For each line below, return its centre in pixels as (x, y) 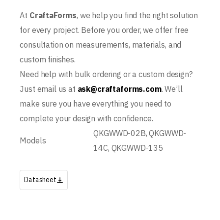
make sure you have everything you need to (96, 104)
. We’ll (172, 89)
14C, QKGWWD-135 (128, 148)
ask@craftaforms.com (119, 89)
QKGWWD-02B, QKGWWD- (140, 133)
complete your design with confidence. (86, 118)
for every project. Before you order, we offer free (104, 30)
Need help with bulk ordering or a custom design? (106, 74)
